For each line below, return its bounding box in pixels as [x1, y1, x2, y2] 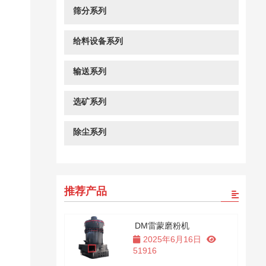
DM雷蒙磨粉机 [135, 221, 190, 230]
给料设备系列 [72, 36, 123, 46]
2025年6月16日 [142, 235, 201, 244]
